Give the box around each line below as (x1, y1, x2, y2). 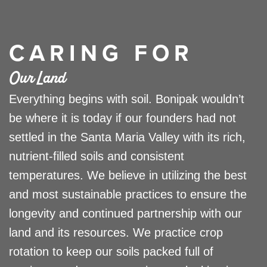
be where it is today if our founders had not (9, 111, 236, 125)
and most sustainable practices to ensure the (9, 187, 247, 201)
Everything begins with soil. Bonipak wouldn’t (9, 92, 244, 105)
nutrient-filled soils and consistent (9, 149, 184, 163)
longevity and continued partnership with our (9, 206, 242, 220)
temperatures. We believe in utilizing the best (9, 168, 247, 182)
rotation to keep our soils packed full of (9, 244, 213, 258)
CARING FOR (9, 36, 194, 69)
